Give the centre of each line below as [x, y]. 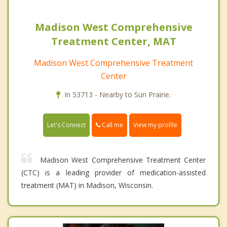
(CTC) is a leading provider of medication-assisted [113, 173]
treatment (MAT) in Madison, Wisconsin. [87, 185]
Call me [112, 125]
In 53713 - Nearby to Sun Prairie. [118, 95]
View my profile [155, 125]
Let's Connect [66, 125]
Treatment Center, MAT [113, 42]
